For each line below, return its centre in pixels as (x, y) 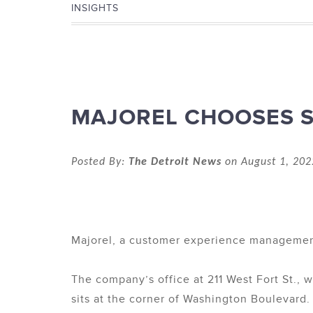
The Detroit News (175, 162)
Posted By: (100, 162)
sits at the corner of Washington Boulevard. (191, 299)
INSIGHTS (95, 8)
